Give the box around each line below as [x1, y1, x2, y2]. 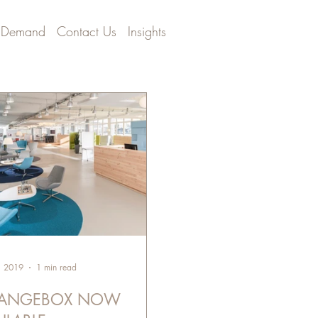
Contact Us [56, 22, 116, 40]
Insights [127, 22, 166, 40]
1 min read [36, 261, 77, 274]
